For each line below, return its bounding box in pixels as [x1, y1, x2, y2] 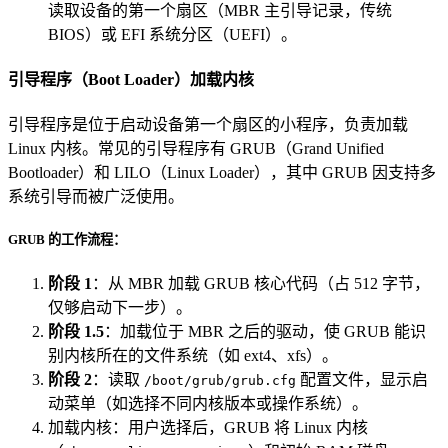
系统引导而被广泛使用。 [8, 188, 184, 206]
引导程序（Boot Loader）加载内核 [8, 70, 254, 88]
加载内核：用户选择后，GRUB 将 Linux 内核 [48, 419, 368, 437]
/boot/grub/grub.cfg [144, 373, 296, 389]
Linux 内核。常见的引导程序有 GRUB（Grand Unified [8, 140, 384, 158]
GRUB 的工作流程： [8, 232, 126, 248]
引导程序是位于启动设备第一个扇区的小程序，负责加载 [8, 116, 408, 134]
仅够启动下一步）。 [48, 299, 192, 317]
